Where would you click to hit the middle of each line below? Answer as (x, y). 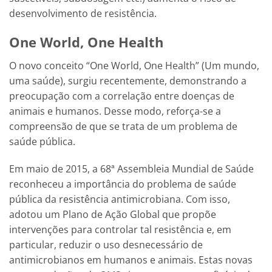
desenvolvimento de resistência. (83, 13)
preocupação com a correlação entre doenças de (122, 96)
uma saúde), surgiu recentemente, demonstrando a (128, 80)
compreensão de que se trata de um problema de (123, 126)
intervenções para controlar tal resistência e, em (120, 230)
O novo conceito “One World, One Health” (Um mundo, (134, 65)
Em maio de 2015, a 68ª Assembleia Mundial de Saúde (131, 169)
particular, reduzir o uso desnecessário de (106, 245)
